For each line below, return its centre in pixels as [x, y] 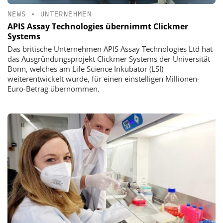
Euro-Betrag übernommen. [54, 89]
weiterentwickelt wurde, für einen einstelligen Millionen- [104, 79]
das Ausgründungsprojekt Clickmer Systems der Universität [109, 59]
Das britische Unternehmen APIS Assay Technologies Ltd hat [110, 49]
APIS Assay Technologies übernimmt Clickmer [98, 26]
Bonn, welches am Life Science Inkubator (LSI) [85, 69]
